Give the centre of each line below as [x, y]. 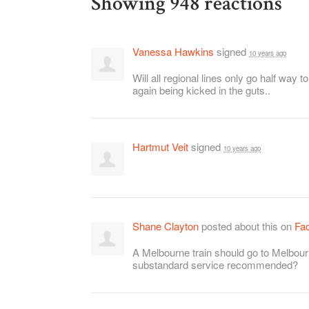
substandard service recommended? [215, 265]
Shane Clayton [166, 226]
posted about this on [247, 226]
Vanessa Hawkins [173, 51]
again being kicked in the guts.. [201, 90]
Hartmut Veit [160, 146]
